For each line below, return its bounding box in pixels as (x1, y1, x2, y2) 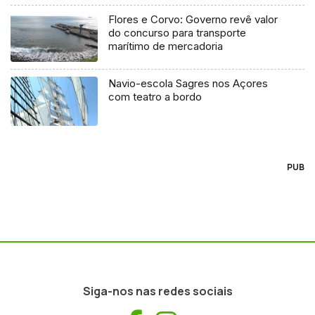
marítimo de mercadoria (108, 39, 224, 53)
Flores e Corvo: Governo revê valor (108, 13, 278, 27)
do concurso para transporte (108, 26, 247, 40)
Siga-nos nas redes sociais (82, 283, 233, 300)
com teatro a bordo (108, 90, 202, 104)
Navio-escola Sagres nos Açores (108, 77, 269, 91)
